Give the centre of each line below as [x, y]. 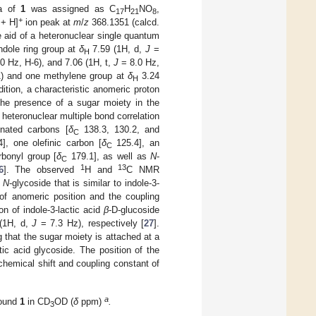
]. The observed [42, 170]
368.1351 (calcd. [124, 23]
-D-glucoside [134, 210]
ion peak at [48, 23]
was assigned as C [71, 9]
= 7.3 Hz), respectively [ [91, 224]
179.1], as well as [109, 157]
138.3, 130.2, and [119, 130]
